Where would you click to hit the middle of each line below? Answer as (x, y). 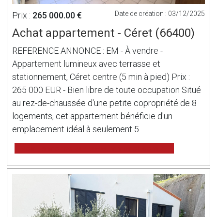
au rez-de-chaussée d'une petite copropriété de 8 (104, 103)
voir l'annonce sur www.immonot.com (90, 148)
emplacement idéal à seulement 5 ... (79, 129)
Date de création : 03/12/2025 (160, 13)
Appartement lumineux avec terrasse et (86, 63)
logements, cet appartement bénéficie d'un (92, 116)
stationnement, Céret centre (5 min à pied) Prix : (101, 77)
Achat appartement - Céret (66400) (103, 33)
